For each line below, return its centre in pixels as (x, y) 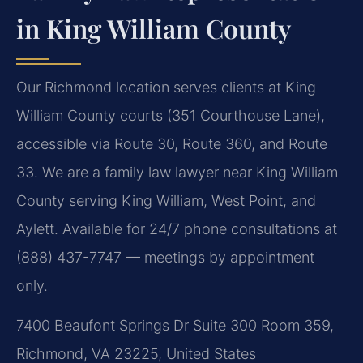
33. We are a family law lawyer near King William (177, 172)
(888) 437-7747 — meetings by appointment (165, 257)
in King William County (154, 28)
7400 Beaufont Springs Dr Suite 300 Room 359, (175, 326)
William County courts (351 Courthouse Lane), (171, 115)
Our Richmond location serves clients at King (166, 87)
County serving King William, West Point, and (166, 200)
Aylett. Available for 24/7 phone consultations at (177, 228)
